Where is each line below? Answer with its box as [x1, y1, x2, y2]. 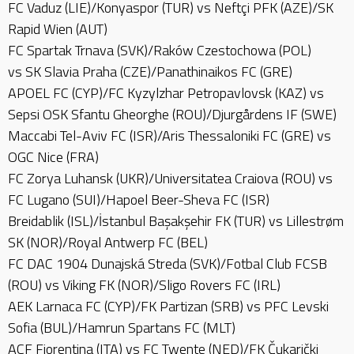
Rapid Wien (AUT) [8, 17, 111, 40]
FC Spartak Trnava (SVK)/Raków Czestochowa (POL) [8, 39, 311, 61]
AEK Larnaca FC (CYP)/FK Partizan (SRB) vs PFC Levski [8, 295, 329, 317]
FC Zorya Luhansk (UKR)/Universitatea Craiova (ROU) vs [8, 167, 333, 189]
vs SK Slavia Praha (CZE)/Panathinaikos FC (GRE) [8, 60, 292, 82]
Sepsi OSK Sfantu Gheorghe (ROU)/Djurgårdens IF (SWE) [8, 103, 337, 125]
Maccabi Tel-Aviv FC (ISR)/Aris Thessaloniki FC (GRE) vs [8, 124, 331, 146]
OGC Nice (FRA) [8, 145, 99, 168]
